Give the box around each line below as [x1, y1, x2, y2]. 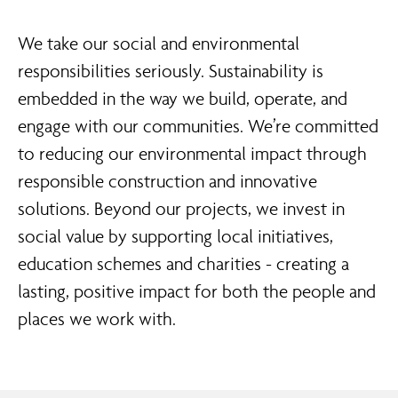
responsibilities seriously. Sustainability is [18, 60, 323, 82]
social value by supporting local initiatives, [18, 226, 333, 247]
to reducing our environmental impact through [18, 143, 367, 164]
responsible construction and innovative [18, 171, 317, 192]
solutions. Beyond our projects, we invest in [18, 198, 345, 219]
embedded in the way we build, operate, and [18, 88, 347, 109]
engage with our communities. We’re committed [18, 115, 378, 137]
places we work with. [18, 308, 176, 330]
